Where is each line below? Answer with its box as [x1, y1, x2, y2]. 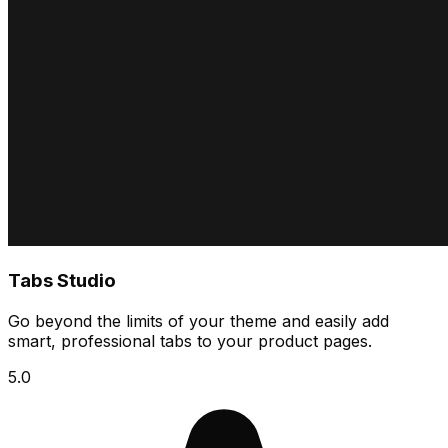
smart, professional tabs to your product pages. [8, 330, 372, 351]
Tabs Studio [8, 269, 116, 293]
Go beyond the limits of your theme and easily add [8, 310, 389, 331]
